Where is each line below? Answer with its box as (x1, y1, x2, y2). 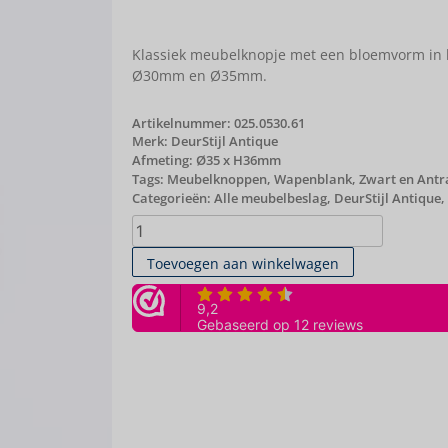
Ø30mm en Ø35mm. (132, 66, 267, 86)
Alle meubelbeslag (214, 189, 327, 208)
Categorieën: (132, 189, 214, 208)
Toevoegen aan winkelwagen (147, 253, 339, 273)
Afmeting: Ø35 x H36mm (132, 151, 281, 170)
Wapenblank (274, 170, 352, 189)
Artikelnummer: (132, 114, 234, 133)
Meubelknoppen (167, 170, 267, 189)
